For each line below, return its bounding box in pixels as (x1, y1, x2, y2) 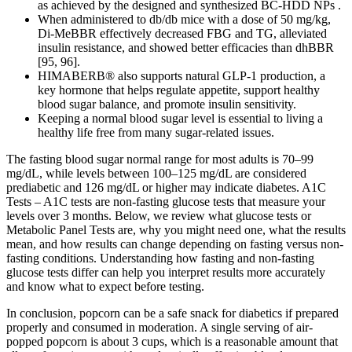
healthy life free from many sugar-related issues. (38, 126, 274, 140)
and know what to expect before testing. (6, 280, 204, 294)
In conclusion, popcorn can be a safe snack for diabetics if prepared (6, 306, 339, 321)
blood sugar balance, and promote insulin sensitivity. (38, 97, 296, 112)
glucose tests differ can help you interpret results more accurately (6, 266, 325, 280)
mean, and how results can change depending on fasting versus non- (6, 237, 343, 251)
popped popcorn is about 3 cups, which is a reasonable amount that (6, 335, 338, 349)
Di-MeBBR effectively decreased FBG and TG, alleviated (38, 27, 327, 41)
